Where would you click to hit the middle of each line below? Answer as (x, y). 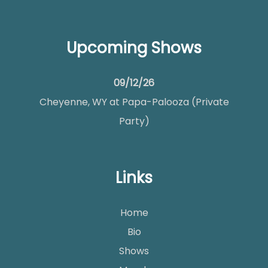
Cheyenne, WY (73, 102)
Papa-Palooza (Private (175, 102)
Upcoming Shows (134, 48)
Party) (134, 121)
